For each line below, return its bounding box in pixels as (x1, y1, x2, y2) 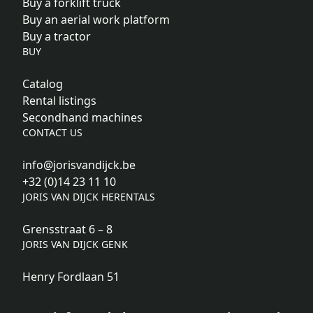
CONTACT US (22, 126, 82, 140)
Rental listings (22, 93, 96, 109)
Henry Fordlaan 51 (22, 269, 119, 285)
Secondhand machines (22, 110, 143, 126)
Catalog (22, 76, 63, 92)
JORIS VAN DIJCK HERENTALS (22, 190, 155, 204)
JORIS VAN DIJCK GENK (22, 238, 128, 252)
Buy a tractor (22, 29, 91, 45)
